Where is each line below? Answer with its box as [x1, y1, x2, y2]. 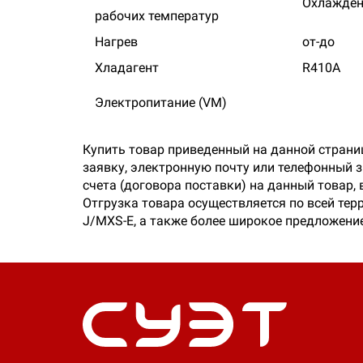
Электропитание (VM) [95, 95, 227, 110]
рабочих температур [95, 8, 219, 23]
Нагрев [95, 34, 138, 49]
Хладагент [95, 60, 159, 75]
